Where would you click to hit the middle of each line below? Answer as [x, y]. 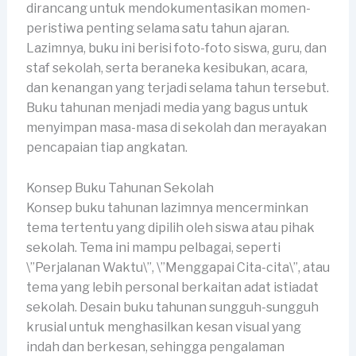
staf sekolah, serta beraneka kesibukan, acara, [166, 68]
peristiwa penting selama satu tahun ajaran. [157, 29]
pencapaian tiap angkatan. [106, 148]
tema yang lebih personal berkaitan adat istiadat [172, 287]
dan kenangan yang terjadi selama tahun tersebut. [177, 88]
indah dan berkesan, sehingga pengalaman [155, 346]
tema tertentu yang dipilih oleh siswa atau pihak [170, 227]
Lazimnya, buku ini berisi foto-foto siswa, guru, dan [176, 48]
